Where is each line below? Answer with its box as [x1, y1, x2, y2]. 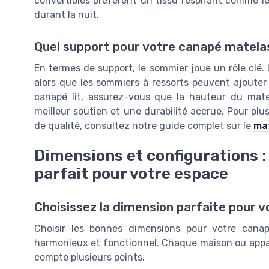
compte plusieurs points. [34, 252, 145, 264]
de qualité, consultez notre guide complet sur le [34, 119, 253, 131]
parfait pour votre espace [34, 165, 228, 183]
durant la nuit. [34, 8, 99, 20]
